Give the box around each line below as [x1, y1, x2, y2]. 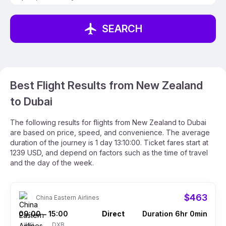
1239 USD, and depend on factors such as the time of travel [10, 148, 208, 157]
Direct [101, 209, 125, 218]
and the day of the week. [10, 158, 94, 167]
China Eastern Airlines [36, 194, 99, 201]
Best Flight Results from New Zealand [10, 79, 203, 92]
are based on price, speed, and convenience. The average [10, 128, 210, 137]
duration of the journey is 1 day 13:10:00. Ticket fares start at [10, 138, 208, 147]
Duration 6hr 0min [142, 209, 207, 218]
